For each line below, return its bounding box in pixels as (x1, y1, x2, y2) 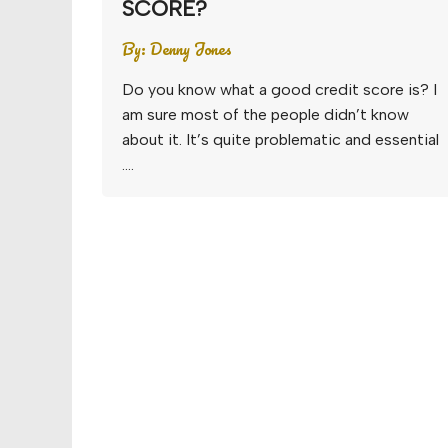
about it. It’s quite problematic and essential (122, 130, 439, 149)
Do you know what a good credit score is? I (122, 80, 437, 99)
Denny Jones (150, 35, 232, 62)
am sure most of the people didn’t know (122, 105, 409, 124)
